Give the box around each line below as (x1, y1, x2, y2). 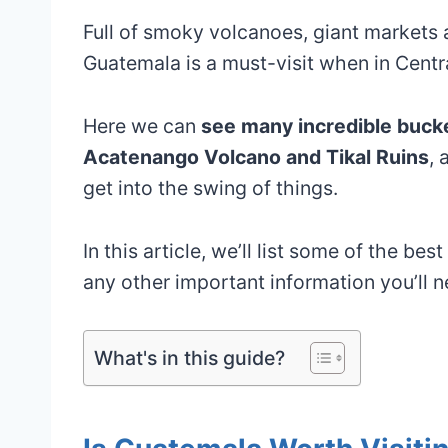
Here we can (83, 113, 201, 138)
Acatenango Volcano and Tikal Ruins (83, 144, 429, 169)
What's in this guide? (94, 345, 285, 370)
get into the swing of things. (83, 175, 338, 200)
